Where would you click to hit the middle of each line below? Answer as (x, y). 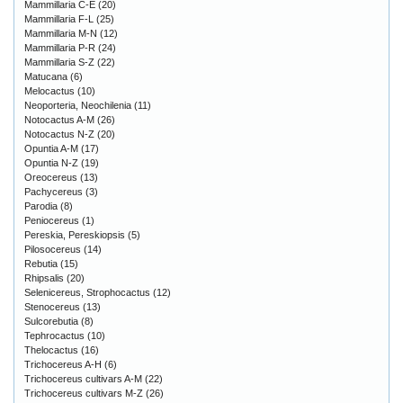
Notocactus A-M (59, 120)
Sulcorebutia (51, 322)
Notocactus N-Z (59, 134)
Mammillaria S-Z (59, 63)
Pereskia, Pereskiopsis (75, 235)
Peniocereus (52, 221)
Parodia (41, 206)
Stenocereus (52, 307)
